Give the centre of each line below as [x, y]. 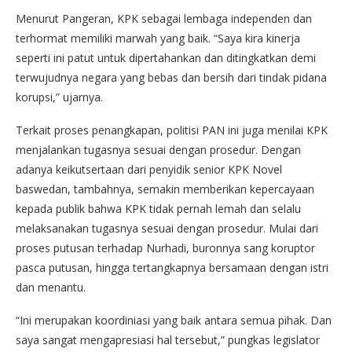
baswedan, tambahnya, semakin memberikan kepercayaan [165, 189]
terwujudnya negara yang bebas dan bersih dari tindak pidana [171, 78]
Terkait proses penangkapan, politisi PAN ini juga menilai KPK [172, 130]
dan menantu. [51, 288]
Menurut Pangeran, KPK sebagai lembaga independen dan [164, 19]
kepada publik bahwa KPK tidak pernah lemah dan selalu [158, 209]
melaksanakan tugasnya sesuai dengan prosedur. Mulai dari [167, 229]
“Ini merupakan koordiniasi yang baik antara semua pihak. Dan [174, 321]
